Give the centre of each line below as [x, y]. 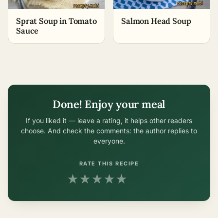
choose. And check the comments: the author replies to [109, 130]
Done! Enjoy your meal [109, 104]
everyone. [109, 141]
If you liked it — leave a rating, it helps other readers [109, 120]
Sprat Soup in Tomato [56, 21]
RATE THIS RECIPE [109, 163]
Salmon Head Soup [156, 21]
